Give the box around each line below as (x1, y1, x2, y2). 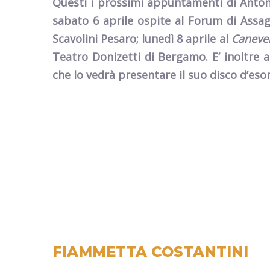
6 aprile (93, 13, 133, 28)
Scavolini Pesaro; (52, 31, 142, 46)
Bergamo (158, 49, 206, 64)
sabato (52, 13, 89, 28)
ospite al (133, 13, 188, 28)
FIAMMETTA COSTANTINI (52, 243, 248, 260)
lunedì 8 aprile (142, 31, 216, 46)
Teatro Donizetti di (52, 49, 159, 64)
